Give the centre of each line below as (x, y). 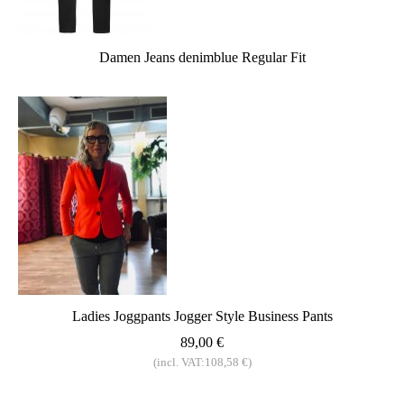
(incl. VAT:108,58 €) (202, 363)
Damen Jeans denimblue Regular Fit (202, 58)
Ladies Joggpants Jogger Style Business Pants (202, 317)
